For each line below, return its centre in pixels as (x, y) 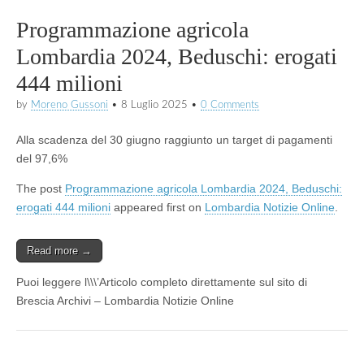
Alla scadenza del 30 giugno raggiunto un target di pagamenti (174, 139)
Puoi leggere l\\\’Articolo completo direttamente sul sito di (162, 282)
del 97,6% (42, 158)
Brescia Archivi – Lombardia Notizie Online (125, 300)
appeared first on (158, 207)
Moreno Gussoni (69, 104)
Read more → (59, 250)
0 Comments (230, 104)
